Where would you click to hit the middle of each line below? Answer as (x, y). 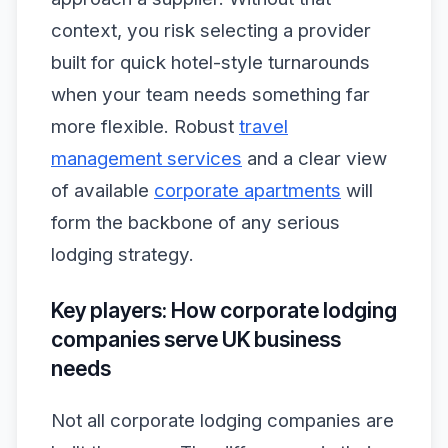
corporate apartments (247, 190)
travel (263, 126)
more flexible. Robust (145, 126)
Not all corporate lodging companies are (222, 420)
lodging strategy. (122, 254)
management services (146, 158)
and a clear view (314, 158)
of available (102, 190)
